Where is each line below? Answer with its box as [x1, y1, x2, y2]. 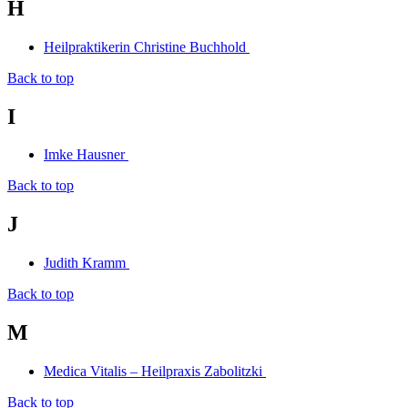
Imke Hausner [44, 147, 128, 163]
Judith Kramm [44, 255, 129, 271]
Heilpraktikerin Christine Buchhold [44, 38, 250, 55]
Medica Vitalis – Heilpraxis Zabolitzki [44, 363, 266, 380]
